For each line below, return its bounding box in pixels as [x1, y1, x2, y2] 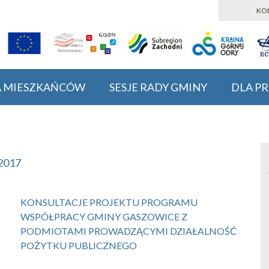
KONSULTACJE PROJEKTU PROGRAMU [20, 196, 198, 208]
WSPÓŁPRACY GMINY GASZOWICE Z [20, 211, 187, 222]
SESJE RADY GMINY [109, 80, 207, 94]
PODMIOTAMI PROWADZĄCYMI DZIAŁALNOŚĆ [20, 225, 237, 237]
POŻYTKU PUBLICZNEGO [20, 240, 137, 251]
